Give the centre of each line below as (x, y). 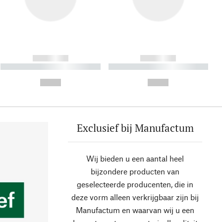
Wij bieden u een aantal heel (135, 159)
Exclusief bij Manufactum (135, 128)
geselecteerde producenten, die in (135, 184)
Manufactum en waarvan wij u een (135, 210)
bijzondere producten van (135, 171)
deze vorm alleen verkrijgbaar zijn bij (135, 197)
